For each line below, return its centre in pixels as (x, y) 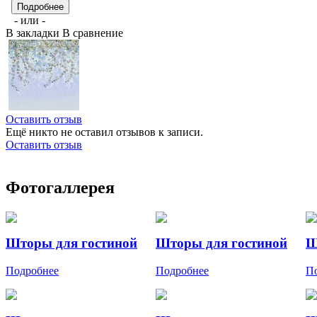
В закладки (34, 33)
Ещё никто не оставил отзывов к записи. (104, 132)
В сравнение (93, 33)
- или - (30, 20)
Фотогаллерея (60, 187)
